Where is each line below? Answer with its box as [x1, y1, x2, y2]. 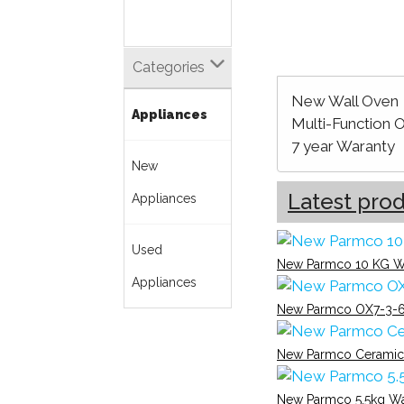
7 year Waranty [291, 137, 395, 155]
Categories [133, 59, 205, 76]
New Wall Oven [291, 92, 399, 110]
